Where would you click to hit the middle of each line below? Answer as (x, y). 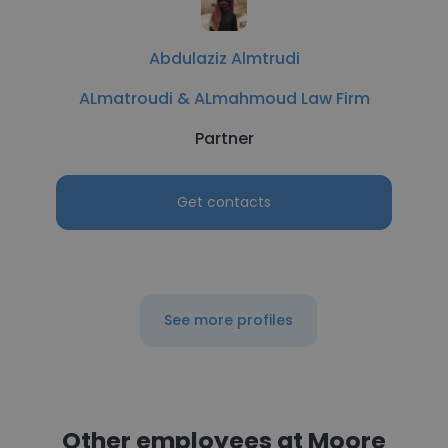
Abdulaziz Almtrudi (224, 58)
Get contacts (224, 202)
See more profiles (228, 320)
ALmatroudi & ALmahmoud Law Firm (224, 98)
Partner (224, 138)
